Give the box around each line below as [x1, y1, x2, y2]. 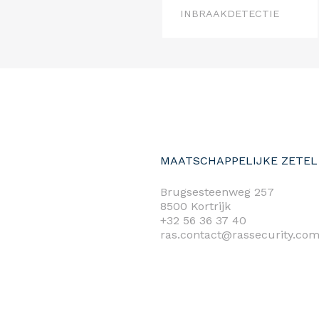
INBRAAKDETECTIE [180, 8, 279, 20]
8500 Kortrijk [160, 199, 231, 214]
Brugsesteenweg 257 [160, 185, 274, 199]
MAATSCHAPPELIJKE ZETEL [160, 154, 318, 168]
